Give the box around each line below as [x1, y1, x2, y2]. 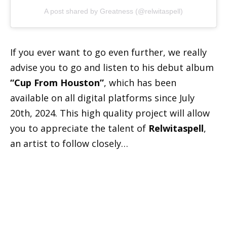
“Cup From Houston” [10, 77, 104, 89]
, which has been [104, 77, 176, 89]
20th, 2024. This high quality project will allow [10, 107, 210, 120]
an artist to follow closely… [10, 137, 128, 150]
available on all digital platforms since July [10, 92, 195, 104]
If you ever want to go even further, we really [10, 46, 207, 59]
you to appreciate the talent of [10, 122, 148, 135]
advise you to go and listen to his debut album [10, 61, 214, 74]
